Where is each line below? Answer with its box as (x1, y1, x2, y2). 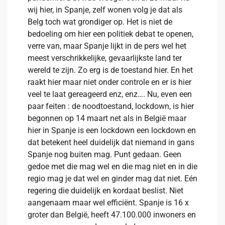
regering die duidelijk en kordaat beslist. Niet (28, 186, 183, 195)
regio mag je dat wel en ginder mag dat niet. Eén (28, 174, 197, 183)
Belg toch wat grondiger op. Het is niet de (28, 17, 172, 27)
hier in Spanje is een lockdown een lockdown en (28, 126, 196, 135)
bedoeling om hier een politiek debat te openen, (28, 29, 193, 39)
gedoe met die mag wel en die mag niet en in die (28, 162, 197, 171)
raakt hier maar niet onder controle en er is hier (28, 77, 191, 87)
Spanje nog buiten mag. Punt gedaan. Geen (28, 150, 181, 159)
